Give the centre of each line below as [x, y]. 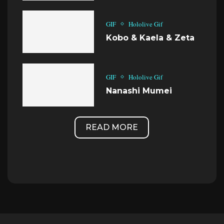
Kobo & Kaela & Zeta [150, 37]
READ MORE [112, 127]
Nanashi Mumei [139, 90]
